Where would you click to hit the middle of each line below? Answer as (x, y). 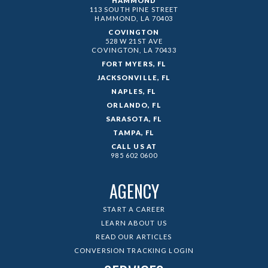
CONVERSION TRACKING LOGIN (134, 251)
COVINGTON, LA (122, 50)
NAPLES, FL (134, 92)
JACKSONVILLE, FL (134, 78)
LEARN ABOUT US (134, 223)
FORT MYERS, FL (134, 64)
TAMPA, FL (134, 133)
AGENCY (134, 191)
